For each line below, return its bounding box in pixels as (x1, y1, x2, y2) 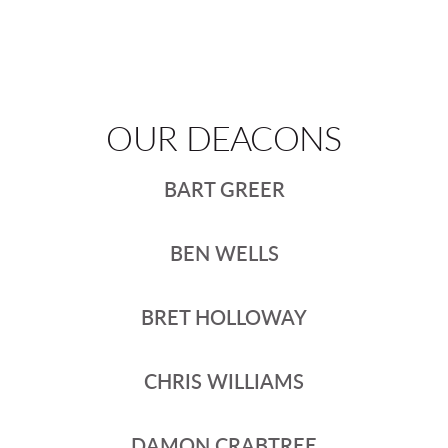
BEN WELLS (169, 244, 279, 265)
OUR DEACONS (106, 122, 342, 158)
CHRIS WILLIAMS (144, 372, 304, 393)
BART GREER (163, 180, 285, 201)
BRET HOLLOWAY (141, 308, 307, 329)
